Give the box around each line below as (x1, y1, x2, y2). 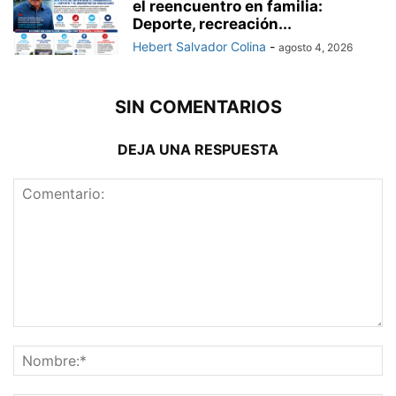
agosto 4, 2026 (278, 41, 353, 55)
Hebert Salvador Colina (133, 39, 266, 55)
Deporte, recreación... (133, 15, 292, 34)
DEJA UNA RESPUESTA (118, 141, 278, 159)
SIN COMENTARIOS (114, 96, 282, 118)
